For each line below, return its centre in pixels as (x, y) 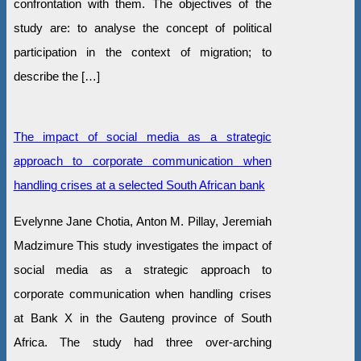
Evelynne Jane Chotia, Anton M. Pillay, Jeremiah (142, 221)
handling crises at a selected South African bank (139, 185)
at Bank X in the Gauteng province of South (142, 317)
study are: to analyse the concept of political (142, 27)
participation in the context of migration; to (142, 52)
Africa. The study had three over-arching (142, 342)
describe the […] (56, 76)
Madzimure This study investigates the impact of (142, 245)
